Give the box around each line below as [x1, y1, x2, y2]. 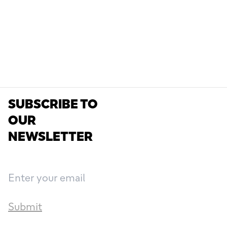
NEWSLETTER [8, 129, 93, 144]
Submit [8, 201, 42, 213]
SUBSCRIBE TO [8, 97, 98, 111]
